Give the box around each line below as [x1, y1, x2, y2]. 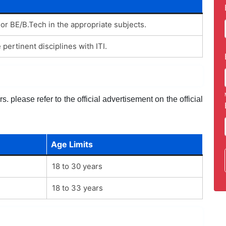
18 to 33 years [51, 183, 103, 193]
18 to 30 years [51, 161, 102, 171]
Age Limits [50, 139, 93, 149]
